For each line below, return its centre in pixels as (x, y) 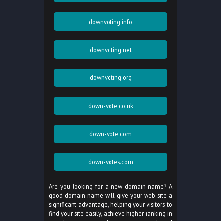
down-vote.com (110, 134)
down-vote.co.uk (110, 106)
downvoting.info (110, 21)
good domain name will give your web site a (110, 196)
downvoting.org (110, 78)
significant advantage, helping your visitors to (110, 204)
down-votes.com (110, 162)
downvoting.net (110, 50)
